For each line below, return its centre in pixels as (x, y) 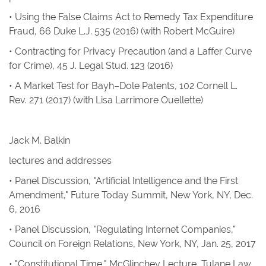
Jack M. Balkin (39, 140)
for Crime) (31, 66)
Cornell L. (217, 86)
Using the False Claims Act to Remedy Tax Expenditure (134, 17)
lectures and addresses (60, 161)
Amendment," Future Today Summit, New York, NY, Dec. (131, 195)
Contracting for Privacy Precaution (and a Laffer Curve (133, 51)
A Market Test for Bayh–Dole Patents (95, 86)
